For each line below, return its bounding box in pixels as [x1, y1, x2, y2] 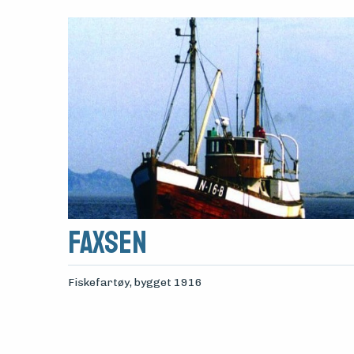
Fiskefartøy [67, 276, 130, 290]
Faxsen [67, 223, 147, 263]
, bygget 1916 [129, 276, 202, 290]
